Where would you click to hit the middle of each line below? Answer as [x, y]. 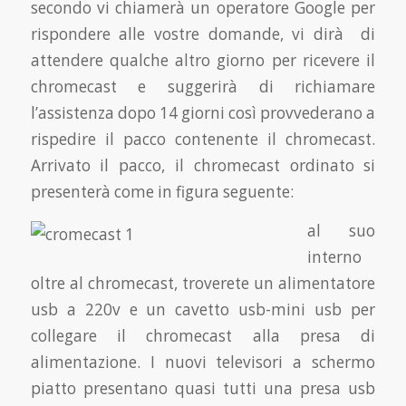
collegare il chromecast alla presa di [203, 336]
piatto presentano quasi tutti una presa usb [203, 389]
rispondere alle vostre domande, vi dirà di [203, 34]
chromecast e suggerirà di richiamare [203, 86]
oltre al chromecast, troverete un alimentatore [203, 284]
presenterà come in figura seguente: [162, 191]
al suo [341, 231]
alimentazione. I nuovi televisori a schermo [203, 362]
